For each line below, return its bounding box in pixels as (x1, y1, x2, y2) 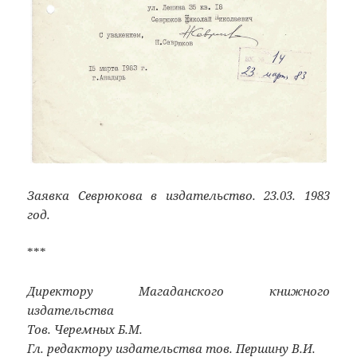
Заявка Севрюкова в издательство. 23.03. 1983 (27, 186, 330, 203)
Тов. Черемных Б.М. (27, 320, 143, 337)
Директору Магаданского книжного (27, 282, 330, 299)
